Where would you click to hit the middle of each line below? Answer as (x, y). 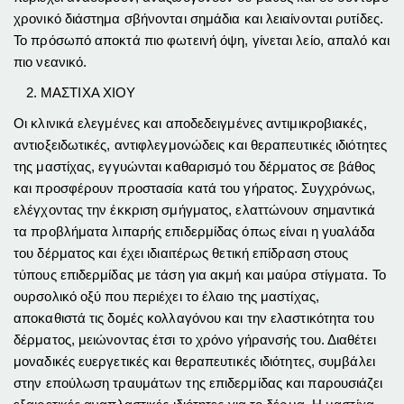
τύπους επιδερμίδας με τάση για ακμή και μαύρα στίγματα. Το (200, 274)
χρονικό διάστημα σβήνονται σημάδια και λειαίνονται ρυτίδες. (198, 18)
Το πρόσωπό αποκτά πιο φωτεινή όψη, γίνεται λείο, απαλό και (202, 40)
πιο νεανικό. (50, 61)
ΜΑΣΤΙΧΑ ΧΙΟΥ (88, 92)
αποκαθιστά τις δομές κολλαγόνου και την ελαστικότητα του (194, 317)
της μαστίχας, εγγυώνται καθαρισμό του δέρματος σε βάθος (195, 166)
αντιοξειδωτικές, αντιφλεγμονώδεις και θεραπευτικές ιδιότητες (201, 144)
